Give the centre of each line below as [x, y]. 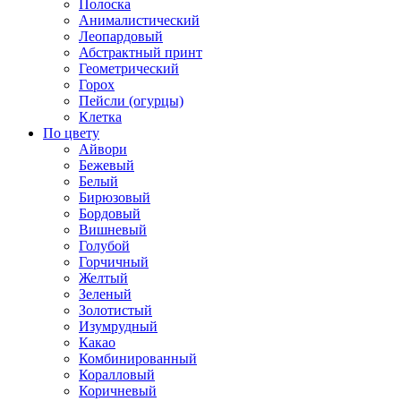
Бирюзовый [115, 197]
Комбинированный [138, 358]
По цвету [71, 132]
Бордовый [110, 213]
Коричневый [118, 390]
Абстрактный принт [141, 52]
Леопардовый [121, 36]
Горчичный [114, 261]
